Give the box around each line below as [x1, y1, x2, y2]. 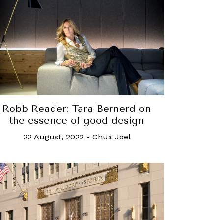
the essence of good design [9, 114, 144, 126]
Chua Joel [92, 132, 131, 141]
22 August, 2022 [23, 132, 84, 141]
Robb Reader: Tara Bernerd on [2, 103, 151, 114]
